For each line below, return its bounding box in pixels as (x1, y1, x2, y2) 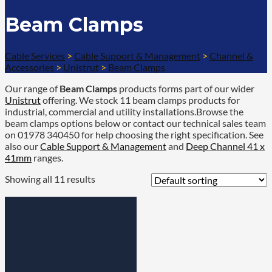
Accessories (5, 61, 54, 73)
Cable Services (5, 49, 65, 61)
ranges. (32, 151, 63, 163)
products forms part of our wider (117, 82, 254, 94)
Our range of (5, 82, 59, 94)
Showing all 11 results (5, 172, 95, 185)
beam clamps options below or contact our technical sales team (5, 117, 266, 129)
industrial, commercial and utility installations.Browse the (5, 105, 243, 117)
